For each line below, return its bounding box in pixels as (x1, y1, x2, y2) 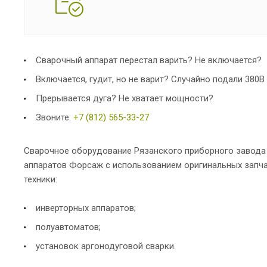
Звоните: (36, 111, 73, 123)
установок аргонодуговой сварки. (36, 240, 176, 252)
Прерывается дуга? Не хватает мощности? (36, 92, 213, 104)
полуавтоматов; (36, 221, 101, 232)
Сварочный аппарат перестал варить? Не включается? (36, 54, 262, 66)
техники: (24, 173, 57, 185)
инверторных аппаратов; (36, 202, 136, 213)
